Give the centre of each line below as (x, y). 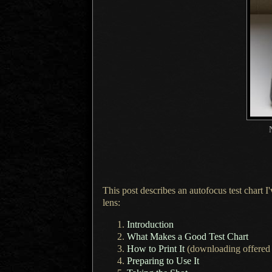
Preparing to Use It (163, 260)
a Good (192, 236)
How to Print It (156, 248)
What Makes (152, 236)
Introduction (150, 224)
